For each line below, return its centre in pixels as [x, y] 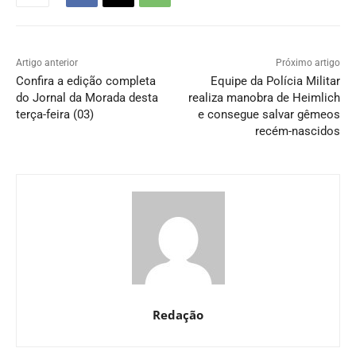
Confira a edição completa [86, 81]
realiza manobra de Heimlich [264, 98]
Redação [178, 315]
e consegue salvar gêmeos [269, 115]
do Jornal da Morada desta [87, 98]
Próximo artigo [308, 63]
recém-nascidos [297, 132]
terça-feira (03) [55, 115]
